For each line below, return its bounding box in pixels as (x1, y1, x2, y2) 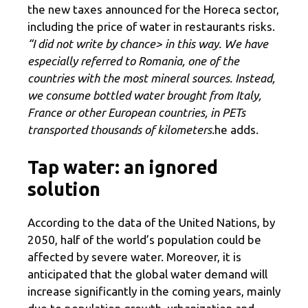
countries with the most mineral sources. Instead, (27, 71, 275, 85)
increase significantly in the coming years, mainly (27, 284, 280, 298)
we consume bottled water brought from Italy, (27, 89, 261, 102)
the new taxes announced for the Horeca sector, (27, 3, 279, 16)
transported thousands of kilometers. (27, 123, 214, 137)
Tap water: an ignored (27, 156, 218, 177)
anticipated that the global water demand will (27, 267, 267, 280)
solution (27, 178, 100, 199)
